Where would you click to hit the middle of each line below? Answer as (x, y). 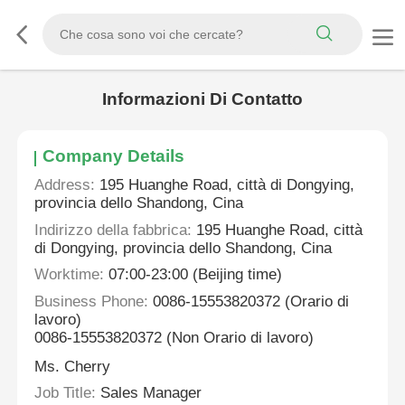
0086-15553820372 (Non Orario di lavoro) (174, 337)
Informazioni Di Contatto (202, 99)
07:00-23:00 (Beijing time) (193, 275)
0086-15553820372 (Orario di (249, 301)
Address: (65, 185)
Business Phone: (92, 301)
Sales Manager (149, 393)
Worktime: (70, 275)
